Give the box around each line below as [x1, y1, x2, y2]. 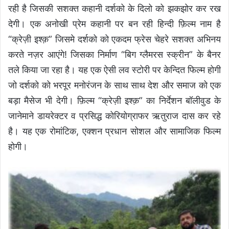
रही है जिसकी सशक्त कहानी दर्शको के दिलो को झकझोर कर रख [8, 3, 221, 14]
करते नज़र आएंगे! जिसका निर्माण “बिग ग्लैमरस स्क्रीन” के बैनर [8, 49, 221, 60]
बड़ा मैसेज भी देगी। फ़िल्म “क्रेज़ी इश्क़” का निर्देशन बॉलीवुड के [8, 95, 221, 106]
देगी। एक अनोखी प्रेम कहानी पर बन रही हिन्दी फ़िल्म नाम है [8, 18, 221, 30]
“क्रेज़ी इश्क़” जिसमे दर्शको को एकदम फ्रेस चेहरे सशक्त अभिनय [8, 34, 221, 45]
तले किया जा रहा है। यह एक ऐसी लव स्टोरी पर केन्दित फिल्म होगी [8, 64, 221, 76]
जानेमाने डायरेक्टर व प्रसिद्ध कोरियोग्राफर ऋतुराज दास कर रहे [8, 110, 221, 122]
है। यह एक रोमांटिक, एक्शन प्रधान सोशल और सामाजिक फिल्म [8, 126, 221, 137]
